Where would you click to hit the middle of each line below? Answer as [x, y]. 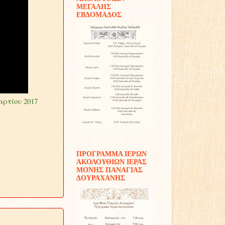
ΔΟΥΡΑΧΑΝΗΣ [101, 178]
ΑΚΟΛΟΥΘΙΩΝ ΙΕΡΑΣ [111, 162]
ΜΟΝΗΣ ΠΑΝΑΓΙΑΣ [109, 170]
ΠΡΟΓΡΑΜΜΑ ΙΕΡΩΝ [111, 154]
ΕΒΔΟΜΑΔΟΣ [99, 15]
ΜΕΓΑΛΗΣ [94, 7]
